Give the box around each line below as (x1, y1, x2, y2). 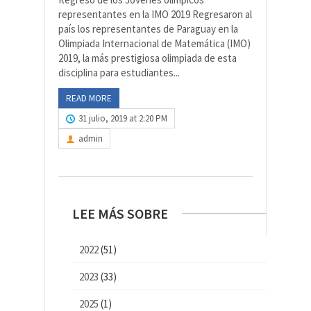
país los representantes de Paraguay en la (58, 22, 238, 36)
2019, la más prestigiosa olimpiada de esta (58, 51, 237, 65)
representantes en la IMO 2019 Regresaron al (58, 8, 252, 22)
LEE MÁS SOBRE (72, 205, 168, 223)
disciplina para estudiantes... (58, 66, 180, 80)
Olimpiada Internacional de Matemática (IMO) (58, 37, 251, 51)
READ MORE (66, 92, 112, 105)
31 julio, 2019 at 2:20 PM (78, 112, 167, 125)
